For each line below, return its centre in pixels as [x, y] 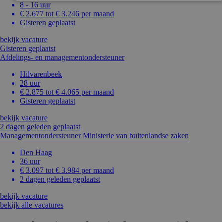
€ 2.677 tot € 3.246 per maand [67, 14]
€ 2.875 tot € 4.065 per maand [67, 92]
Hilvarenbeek [41, 74]
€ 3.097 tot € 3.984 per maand [67, 170]
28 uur [30, 83]
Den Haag [36, 153]
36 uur [30, 162]
